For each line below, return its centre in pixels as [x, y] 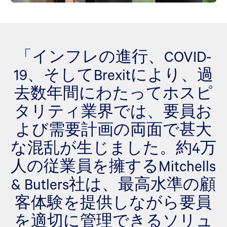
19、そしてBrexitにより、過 [113, 74]
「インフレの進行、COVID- [113, 56]
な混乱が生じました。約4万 [113, 147]
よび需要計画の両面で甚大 [113, 129]
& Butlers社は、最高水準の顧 [113, 184]
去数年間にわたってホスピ [113, 92]
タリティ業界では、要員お [113, 111]
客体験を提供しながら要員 [113, 202]
